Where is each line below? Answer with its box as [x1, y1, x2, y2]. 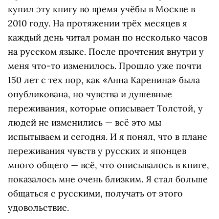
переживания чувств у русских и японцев [8, 145, 186, 156]
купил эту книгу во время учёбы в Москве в [8, 3, 195, 15]
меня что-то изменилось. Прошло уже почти [8, 60, 201, 71]
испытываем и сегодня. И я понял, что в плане [8, 131, 207, 142]
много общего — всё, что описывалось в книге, [8, 159, 209, 171]
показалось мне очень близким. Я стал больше [8, 174, 208, 185]
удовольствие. [8, 202, 69, 213]
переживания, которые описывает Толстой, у [8, 103, 203, 114]
